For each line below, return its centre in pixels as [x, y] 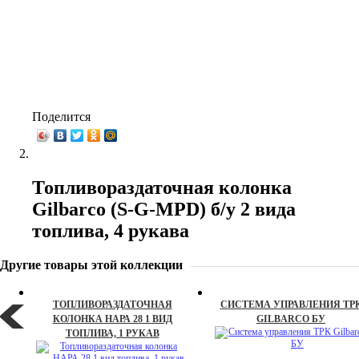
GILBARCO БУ [291, 319]
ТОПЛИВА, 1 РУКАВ [112, 333]
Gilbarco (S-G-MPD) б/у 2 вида [164, 209]
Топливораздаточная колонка [162, 187]
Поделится [61, 117]
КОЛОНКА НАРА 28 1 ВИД [112, 319]
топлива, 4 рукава [111, 230]
